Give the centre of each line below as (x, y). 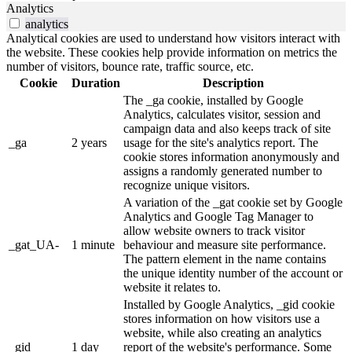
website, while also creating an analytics (222, 332)
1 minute (93, 244)
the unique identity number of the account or (233, 273)
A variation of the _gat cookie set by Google (233, 202)
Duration (96, 82)
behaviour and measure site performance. (225, 244)
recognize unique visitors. (187, 185)
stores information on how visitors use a (222, 318)
